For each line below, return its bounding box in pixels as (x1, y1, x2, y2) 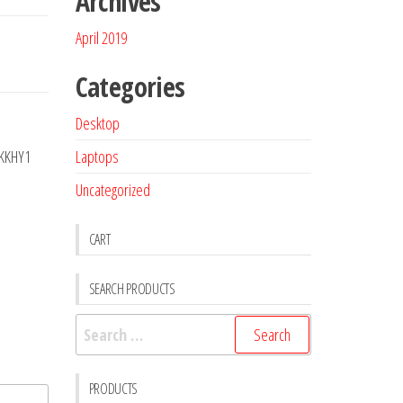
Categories (75, 68, 185, 105)
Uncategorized (75, 179, 150, 201)
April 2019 (75, 27, 127, 49)
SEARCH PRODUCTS (88, 279, 175, 299)
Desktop (75, 112, 120, 134)
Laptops (75, 146, 119, 167)
